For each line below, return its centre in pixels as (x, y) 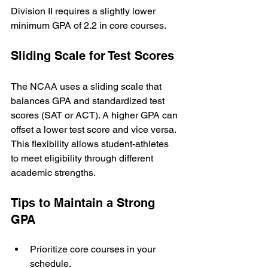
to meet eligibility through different (83, 159)
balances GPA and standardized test (89, 101)
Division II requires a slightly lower (84, 11)
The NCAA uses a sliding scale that (87, 87)
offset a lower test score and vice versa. (95, 130)
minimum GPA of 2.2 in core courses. (89, 26)
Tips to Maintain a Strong (85, 203)
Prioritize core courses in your (94, 249)
